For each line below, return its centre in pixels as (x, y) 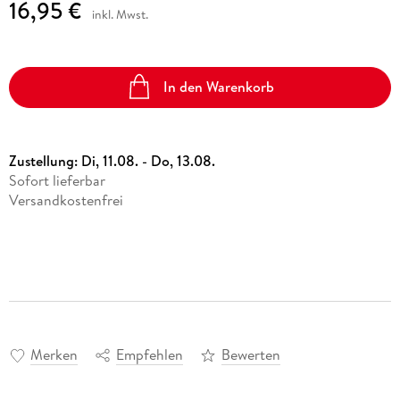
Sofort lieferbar (57, 180)
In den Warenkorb (219, 87)
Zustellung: (45, 160)
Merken (54, 355)
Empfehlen (149, 355)
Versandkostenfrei (66, 200)
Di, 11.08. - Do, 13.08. (148, 160)
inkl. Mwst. (120, 14)
